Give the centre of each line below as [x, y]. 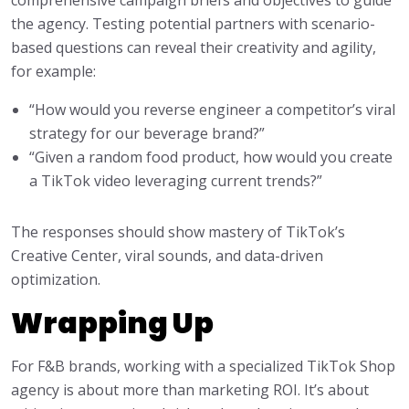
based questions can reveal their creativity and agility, [194, 48]
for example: [53, 72]
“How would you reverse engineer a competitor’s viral [212, 110]
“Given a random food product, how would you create [211, 157]
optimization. [56, 280]
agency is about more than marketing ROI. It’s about [190, 390]
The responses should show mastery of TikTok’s [178, 232]
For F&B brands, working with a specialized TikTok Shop [203, 367]
